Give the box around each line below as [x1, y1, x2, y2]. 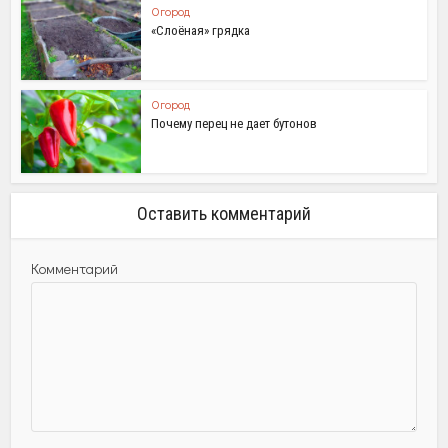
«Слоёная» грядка [151, 23, 251, 38]
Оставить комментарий [137, 202, 311, 224]
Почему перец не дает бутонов [151, 115, 318, 131]
